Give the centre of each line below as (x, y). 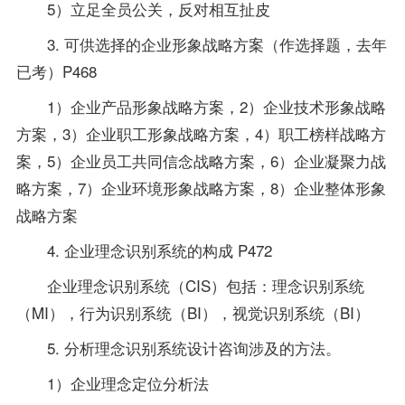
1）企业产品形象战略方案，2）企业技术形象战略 (201, 107)
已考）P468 (56, 71)
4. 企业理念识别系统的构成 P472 (144, 250)
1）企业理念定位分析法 (112, 383)
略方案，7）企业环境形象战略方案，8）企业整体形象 (201, 188)
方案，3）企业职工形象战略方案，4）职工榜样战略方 (201, 134)
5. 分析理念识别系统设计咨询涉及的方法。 (178, 348)
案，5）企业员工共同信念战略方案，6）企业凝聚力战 (201, 161)
